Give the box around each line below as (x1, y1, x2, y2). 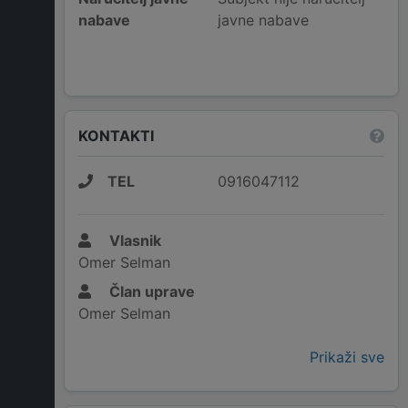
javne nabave (217, 11, 309, 30)
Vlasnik (106, 231, 161, 250)
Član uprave (106, 282, 195, 301)
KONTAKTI (78, 126, 154, 145)
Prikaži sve (310, 348, 384, 367)
